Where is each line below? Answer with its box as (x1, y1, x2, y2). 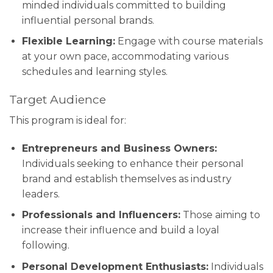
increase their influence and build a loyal (21, 224, 219, 236)
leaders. (21, 188, 60, 200)
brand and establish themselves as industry (21, 172, 232, 185)
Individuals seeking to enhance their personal (21, 157, 244, 169)
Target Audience (9, 92, 106, 107)
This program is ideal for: (9, 114, 126, 126)
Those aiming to (180, 209, 260, 221)
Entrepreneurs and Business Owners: (21, 142, 217, 154)
